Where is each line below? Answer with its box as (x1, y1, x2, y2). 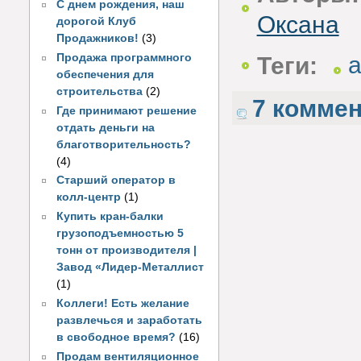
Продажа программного (56, 51, 193, 64)
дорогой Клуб (56, 15, 137, 28)
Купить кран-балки (56, 210, 164, 223)
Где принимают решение (56, 104, 197, 117)
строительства (56, 85, 143, 98)
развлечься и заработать (56, 313, 203, 326)
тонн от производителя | (56, 244, 197, 257)
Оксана (256, 11, 339, 39)
